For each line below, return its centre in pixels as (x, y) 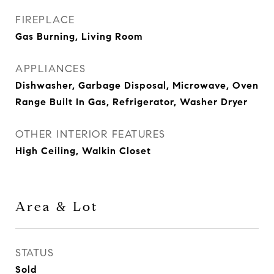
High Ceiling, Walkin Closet (83, 151)
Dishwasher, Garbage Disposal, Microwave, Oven (137, 85)
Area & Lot (57, 207)
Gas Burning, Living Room (79, 36)
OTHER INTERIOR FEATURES (91, 134)
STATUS (35, 253)
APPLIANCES (50, 69)
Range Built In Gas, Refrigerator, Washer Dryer (131, 102)
